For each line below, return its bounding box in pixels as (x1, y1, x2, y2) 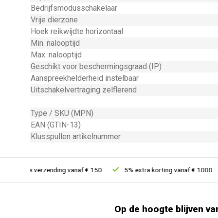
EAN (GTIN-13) (31, 120, 81, 129)
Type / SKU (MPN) (31, 109, 93, 118)
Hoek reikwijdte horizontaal (31, 27, 123, 36)
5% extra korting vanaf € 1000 (111, 166, 200, 174)
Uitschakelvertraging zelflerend (31, 85, 137, 94)
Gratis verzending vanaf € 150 (2, 166, 90, 174)
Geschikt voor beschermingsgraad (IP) (31, 62, 162, 71)
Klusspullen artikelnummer (31, 132, 121, 141)
